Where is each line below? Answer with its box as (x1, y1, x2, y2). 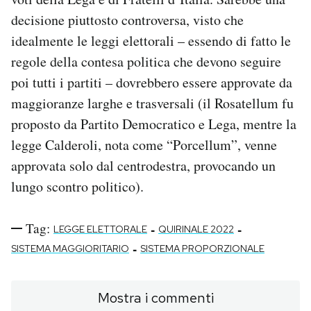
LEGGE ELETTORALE (53, 223, 147, 236)
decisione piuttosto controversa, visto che (11, 10, 244, 30)
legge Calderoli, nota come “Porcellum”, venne (11, 135, 277, 155)
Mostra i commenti (97, 289, 214, 308)
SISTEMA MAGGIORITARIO (11, 242, 129, 255)
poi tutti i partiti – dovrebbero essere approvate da (11, 73, 292, 92)
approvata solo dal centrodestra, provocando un (11, 156, 276, 176)
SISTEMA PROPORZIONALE (140, 242, 264, 255)
